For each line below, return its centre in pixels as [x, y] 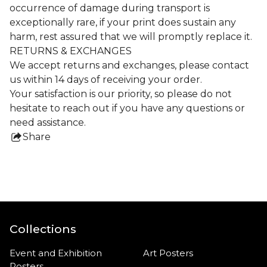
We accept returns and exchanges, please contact [129, 65]
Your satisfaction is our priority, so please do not [121, 94]
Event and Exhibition [56, 253]
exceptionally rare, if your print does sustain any [123, 22]
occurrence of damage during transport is [110, 8]
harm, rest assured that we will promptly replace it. [131, 37]
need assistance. [48, 122]
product [56, 165]
